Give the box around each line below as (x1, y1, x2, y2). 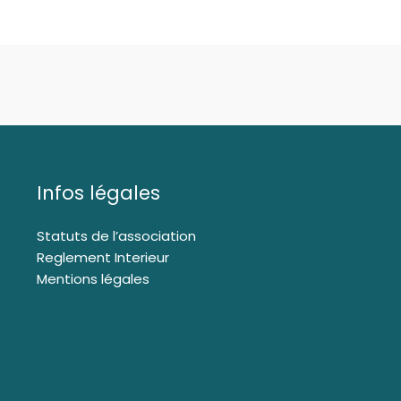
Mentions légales (36, 269, 149, 289)
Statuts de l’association (36, 226, 196, 246)
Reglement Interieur (36, 248, 169, 268)
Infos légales (36, 180, 160, 207)
